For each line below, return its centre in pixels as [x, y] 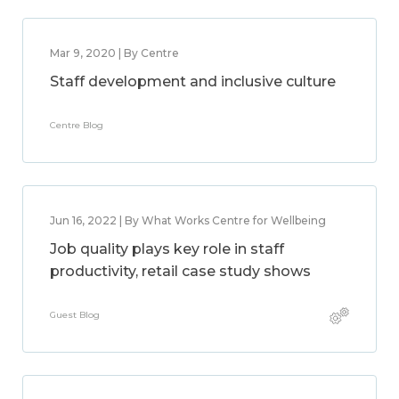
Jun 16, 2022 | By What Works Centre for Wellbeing [188, 220]
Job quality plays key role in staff [167, 249]
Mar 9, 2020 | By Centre [114, 53]
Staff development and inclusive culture [193, 81]
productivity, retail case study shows [180, 271]
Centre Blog [77, 125]
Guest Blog [75, 315]
